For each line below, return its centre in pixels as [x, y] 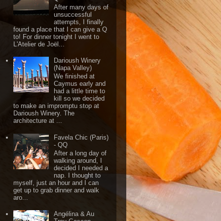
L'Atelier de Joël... [39, 44]
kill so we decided [79, 99]
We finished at [74, 76]
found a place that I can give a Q [60, 29]
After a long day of [80, 153]
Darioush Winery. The [44, 113]
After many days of [81, 7]
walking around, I [78, 161]
